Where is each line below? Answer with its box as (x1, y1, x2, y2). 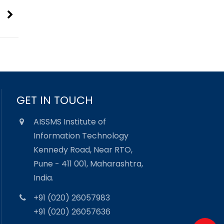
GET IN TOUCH (16, 92, 93, 108)
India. (33, 171, 54, 183)
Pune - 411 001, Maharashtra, (33, 157, 143, 169)
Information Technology (33, 129, 129, 141)
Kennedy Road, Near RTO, (33, 143, 133, 155)
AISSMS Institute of (33, 115, 106, 127)
